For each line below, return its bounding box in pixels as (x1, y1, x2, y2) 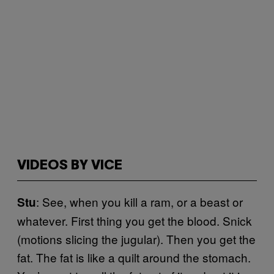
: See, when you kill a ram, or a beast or (36, 193, 243, 210)
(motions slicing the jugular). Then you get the (17, 231, 256, 247)
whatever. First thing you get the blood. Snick (17, 212, 252, 229)
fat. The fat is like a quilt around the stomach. (17, 249, 251, 265)
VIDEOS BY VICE (17, 160, 122, 172)
